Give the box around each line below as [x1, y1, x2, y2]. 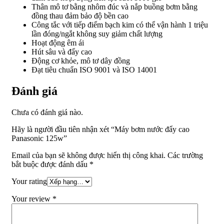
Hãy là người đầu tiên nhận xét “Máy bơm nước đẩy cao [11, 125, 189, 134]
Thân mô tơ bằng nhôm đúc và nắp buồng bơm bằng [31, 2, 197, 11]
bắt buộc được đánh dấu [11, 160, 89, 169]
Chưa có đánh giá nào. [11, 108, 83, 117]
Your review [11, 194, 52, 203]
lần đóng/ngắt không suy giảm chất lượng [31, 29, 162, 38]
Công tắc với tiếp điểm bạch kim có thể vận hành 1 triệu [31, 20, 208, 29]
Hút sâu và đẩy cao [31, 47, 92, 56]
